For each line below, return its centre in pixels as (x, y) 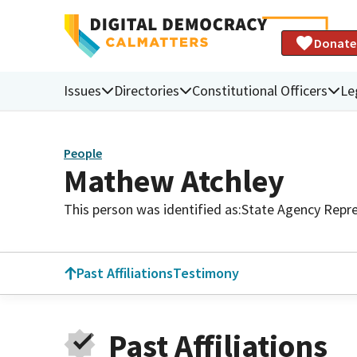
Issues (82, 90)
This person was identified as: (153, 209)
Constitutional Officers (260, 90)
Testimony (206, 273)
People (83, 153)
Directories (147, 90)
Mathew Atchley (174, 180)
